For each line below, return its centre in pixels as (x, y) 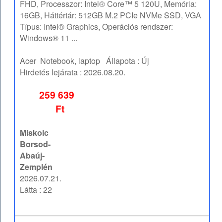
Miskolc (34, 133)
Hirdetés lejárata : (52, 72)
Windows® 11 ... (49, 38)
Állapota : (121, 61)
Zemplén (36, 167)
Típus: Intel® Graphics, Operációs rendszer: (97, 27)
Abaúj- (32, 156)
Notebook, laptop (70, 61)
